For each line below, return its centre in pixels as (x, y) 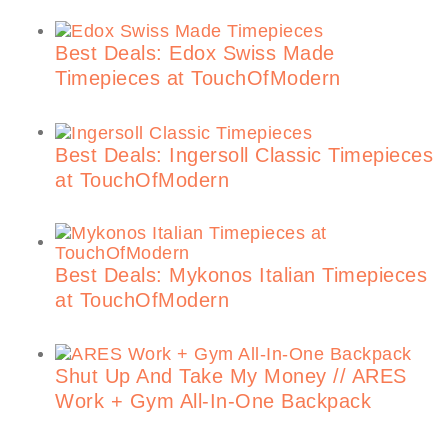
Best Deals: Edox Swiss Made (195, 53)
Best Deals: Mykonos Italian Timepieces (241, 274)
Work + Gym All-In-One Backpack (213, 400)
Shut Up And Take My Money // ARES (231, 375)
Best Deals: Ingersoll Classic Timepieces (244, 154)
